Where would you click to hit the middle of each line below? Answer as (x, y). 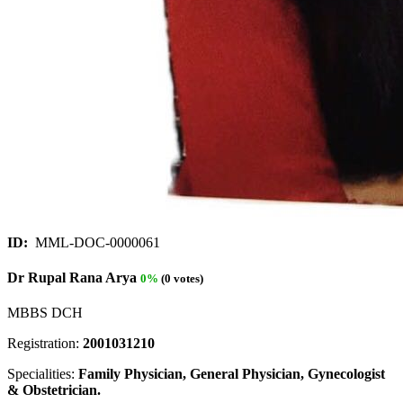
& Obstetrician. (54, 390)
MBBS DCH (45, 313)
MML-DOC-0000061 (96, 242)
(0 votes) (181, 279)
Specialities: (43, 374)
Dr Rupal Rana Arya (72, 278)
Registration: (45, 344)
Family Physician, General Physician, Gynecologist (232, 374)
